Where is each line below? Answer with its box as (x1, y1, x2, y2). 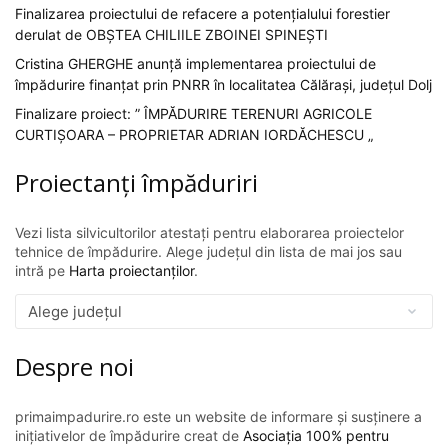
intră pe (15, 261, 69, 279)
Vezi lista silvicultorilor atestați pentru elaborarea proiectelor (15, 223, 404, 241)
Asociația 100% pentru (243, 426, 389, 444)
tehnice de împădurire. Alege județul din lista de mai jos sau (15, 242, 402, 260)
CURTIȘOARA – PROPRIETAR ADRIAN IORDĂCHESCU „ (15, 125, 373, 143)
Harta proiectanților (69, 261, 194, 279)
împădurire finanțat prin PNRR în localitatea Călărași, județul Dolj (15, 75, 432, 93)
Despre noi (15, 349, 134, 383)
